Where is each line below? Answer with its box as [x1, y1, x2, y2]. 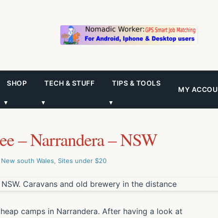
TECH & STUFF [44, 78, 94, 87]
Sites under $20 [58, 156, 107, 164]
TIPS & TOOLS [112, 78, 161, 87]
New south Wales [1, 156, 54, 164]
